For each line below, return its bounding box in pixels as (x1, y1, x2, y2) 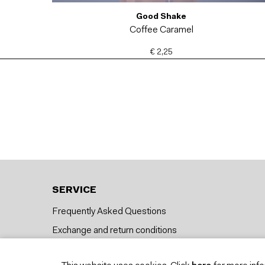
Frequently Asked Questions (52, 207, 166, 217)
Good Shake (136, 13, 187, 22)
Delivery (52, 245, 85, 255)
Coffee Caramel (129, 25, 193, 35)
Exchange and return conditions (52, 226, 177, 236)
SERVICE (52, 186, 96, 196)
